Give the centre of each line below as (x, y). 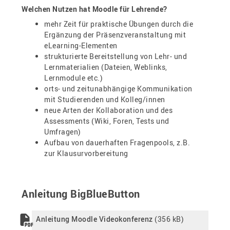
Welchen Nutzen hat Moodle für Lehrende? (94, 9)
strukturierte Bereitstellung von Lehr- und (116, 56)
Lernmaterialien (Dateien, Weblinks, (106, 67)
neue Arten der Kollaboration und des (109, 110)
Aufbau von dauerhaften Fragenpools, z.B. (117, 142)
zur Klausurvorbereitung (86, 153)
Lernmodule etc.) (74, 78)
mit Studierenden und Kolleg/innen (105, 99)
